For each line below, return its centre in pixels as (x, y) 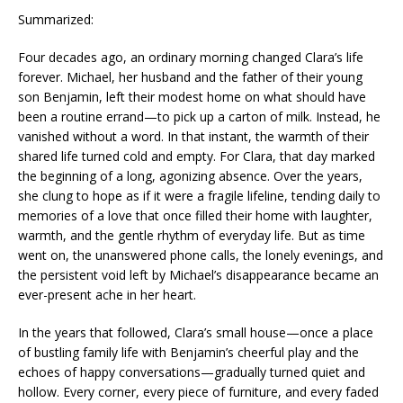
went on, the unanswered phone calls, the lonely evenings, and (201, 255)
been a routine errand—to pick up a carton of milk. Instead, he (199, 116)
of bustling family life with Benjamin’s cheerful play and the (188, 352)
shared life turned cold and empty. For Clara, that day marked (197, 156)
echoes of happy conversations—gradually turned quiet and (192, 372)
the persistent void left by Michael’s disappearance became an (198, 275)
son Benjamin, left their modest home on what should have (192, 97)
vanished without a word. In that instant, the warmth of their (193, 136)
